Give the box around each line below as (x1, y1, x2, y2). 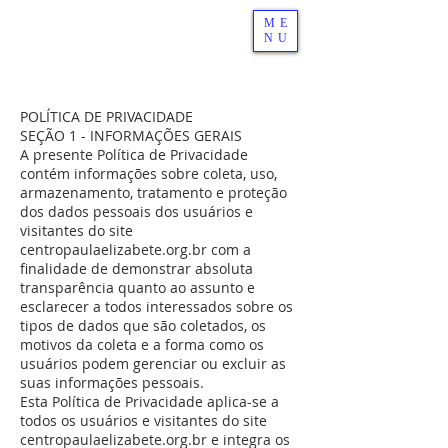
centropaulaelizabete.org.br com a (20, 240, 251, 259)
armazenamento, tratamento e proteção (20, 183, 287, 202)
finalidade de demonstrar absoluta (20, 259, 253, 278)
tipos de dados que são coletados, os (20, 316, 266, 335)
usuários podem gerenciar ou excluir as (20, 354, 286, 373)
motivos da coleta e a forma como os (20, 335, 264, 354)
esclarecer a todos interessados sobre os (20, 297, 293, 316)
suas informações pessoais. (20, 373, 204, 392)
